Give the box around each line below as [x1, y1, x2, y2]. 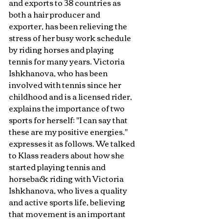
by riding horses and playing [9, 42, 115, 57]
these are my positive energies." [9, 124, 129, 139]
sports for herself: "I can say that [9, 112, 129, 127]
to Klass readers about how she [9, 147, 126, 162]
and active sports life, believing [9, 194, 127, 209]
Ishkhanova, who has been [9, 65, 109, 80]
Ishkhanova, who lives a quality [9, 182, 129, 197]
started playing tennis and [9, 159, 107, 174]
